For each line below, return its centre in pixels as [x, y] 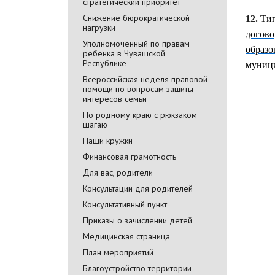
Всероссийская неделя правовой [145, 79]
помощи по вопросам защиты [138, 89]
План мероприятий [118, 252]
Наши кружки [108, 140]
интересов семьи [115, 99]
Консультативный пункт [125, 204]
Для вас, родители [118, 172]
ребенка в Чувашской [124, 53]
